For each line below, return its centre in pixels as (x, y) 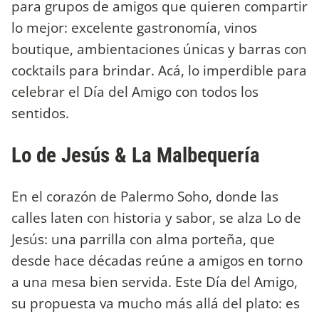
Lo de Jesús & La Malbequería (138, 155)
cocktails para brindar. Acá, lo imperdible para (159, 70)
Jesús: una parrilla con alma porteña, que (143, 239)
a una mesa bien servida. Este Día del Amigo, (155, 282)
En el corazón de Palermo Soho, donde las (145, 197)
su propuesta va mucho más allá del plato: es (156, 303)
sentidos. (42, 113)
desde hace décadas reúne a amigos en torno (157, 261)
